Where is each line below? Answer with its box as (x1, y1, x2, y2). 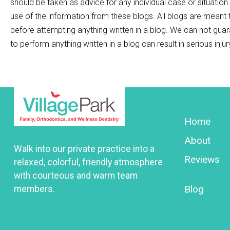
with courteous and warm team (13, 170, 138, 181)
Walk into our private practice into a (13, 143, 155, 154)
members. (13, 183, 55, 194)
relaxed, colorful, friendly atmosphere (13, 157, 163, 167)
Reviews (184, 153, 220, 165)
